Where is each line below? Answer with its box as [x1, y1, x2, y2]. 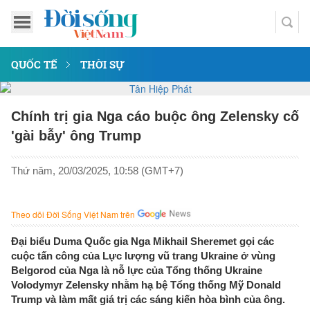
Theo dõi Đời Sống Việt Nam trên [11, 208, 135, 220]
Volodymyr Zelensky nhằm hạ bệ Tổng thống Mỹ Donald [11, 279, 281, 291]
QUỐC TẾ [11, 57, 57, 71]
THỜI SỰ [80, 57, 125, 71]
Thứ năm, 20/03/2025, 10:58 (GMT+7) [11, 165, 183, 176]
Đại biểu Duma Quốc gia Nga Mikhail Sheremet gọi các [11, 235, 274, 247]
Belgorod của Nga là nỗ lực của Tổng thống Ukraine [11, 264, 262, 276]
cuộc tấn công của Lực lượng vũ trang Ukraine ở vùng [11, 250, 275, 262]
